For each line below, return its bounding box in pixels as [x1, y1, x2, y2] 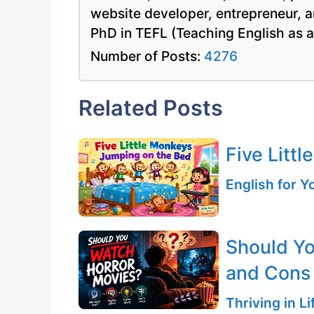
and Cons [226, 261, 310, 284]
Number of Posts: [90, 47, 204, 64]
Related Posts [78, 94, 223, 121]
